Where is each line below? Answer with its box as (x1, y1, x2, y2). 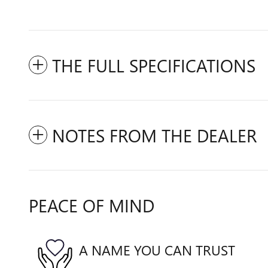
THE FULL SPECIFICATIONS (52, 53, 255, 77)
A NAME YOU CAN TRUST (79, 240, 235, 259)
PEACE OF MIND (29, 193, 154, 217)
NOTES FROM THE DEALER (52, 123, 257, 147)
